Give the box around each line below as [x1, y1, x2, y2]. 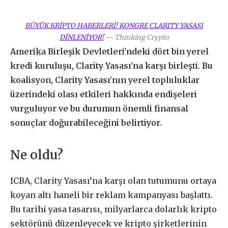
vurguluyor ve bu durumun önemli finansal [10, 103, 188, 113]
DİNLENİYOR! [59, 33, 104, 42]
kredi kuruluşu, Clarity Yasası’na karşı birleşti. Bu [10, 60, 213, 71]
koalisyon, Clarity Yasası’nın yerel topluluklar [10, 74, 199, 85]
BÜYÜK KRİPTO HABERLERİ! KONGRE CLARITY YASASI [25, 21, 203, 30]
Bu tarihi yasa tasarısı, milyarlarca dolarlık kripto [10, 204, 217, 215]
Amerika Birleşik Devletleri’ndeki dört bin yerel [10, 46, 209, 56]
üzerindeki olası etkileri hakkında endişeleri [10, 89, 197, 99]
